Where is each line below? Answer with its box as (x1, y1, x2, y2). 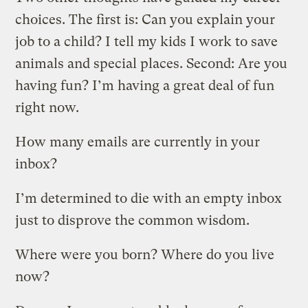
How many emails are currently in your (15, 133, 261, 150)
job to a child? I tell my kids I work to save (15, 33, 278, 49)
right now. (15, 99, 80, 115)
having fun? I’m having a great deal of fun (15, 77, 275, 93)
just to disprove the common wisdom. (15, 212, 250, 228)
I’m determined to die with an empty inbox (15, 190, 283, 206)
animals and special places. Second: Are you (15, 55, 288, 71)
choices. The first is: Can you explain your (15, 11, 276, 27)
